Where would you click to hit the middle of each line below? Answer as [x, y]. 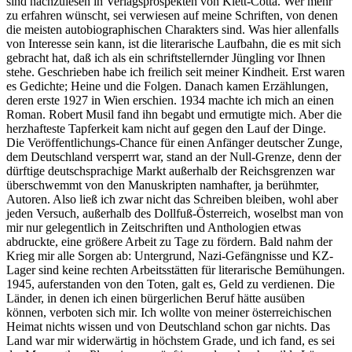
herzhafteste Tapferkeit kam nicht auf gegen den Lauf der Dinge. [166, 128]
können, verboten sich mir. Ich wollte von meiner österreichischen [169, 312]
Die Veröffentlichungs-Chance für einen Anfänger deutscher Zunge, [174, 142]
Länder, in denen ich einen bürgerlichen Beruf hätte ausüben [156, 298]
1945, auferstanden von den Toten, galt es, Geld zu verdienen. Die [170, 284]
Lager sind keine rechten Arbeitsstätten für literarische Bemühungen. [176, 269]
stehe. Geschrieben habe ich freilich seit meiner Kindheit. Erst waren [176, 71]
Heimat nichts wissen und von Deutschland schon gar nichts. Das [168, 326]
